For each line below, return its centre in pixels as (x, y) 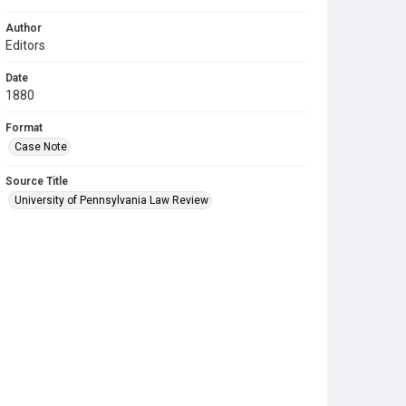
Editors (25, 45)
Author (24, 28)
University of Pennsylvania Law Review (111, 200)
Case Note (41, 147)
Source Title (37, 181)
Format (24, 128)
